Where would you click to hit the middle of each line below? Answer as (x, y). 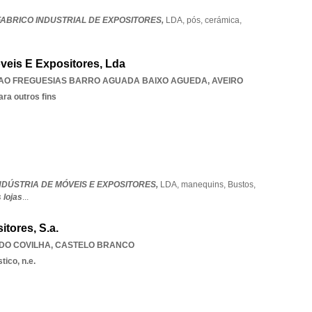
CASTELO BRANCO (95, 245)
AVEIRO (227, 81)
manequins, (204, 185)
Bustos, (242, 185)
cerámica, (223, 20)
